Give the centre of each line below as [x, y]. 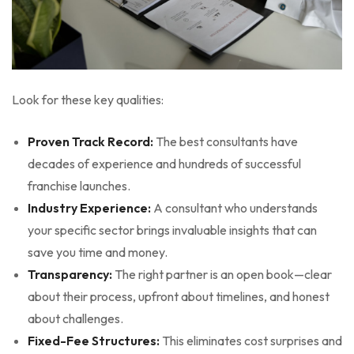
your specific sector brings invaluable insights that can [172, 230]
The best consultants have [226, 141]
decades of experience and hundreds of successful [164, 163]
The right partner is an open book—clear [222, 274]
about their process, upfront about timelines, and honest [179, 296]
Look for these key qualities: [88, 99]
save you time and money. [98, 252]
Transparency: [70, 274]
